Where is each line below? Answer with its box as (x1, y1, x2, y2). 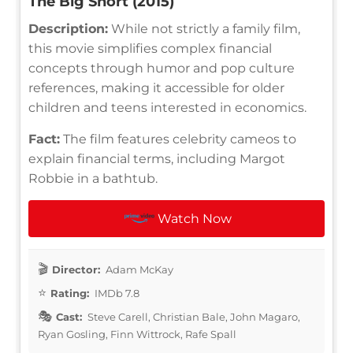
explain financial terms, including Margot (28, 150, 285, 166)
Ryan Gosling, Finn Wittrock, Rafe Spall (38, 327, 236, 340)
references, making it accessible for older (28, 80, 284, 95)
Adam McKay (103, 262, 173, 276)
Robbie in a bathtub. (28, 170, 158, 186)
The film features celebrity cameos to (60, 131, 296, 147)
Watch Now (158, 210, 232, 226)
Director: (52, 262, 100, 276)
